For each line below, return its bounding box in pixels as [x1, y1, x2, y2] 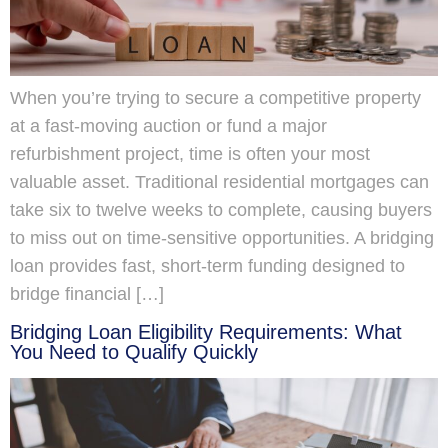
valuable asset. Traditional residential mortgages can [10, 171, 429, 192]
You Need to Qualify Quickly [10, 341, 258, 364]
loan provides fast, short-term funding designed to [10, 255, 405, 276]
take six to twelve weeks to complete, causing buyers [10, 199, 432, 220]
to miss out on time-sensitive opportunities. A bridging [10, 227, 434, 248]
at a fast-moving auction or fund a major [10, 115, 327, 136]
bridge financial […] [10, 283, 164, 304]
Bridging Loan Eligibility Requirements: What [10, 321, 402, 344]
